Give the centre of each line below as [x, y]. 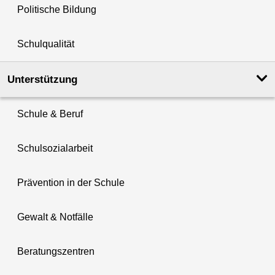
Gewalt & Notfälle [55, 217]
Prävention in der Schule [71, 182]
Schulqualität [46, 44]
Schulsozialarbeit [55, 148]
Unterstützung [42, 79]
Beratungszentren [56, 251]
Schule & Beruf [50, 114]
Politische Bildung [57, 9]
